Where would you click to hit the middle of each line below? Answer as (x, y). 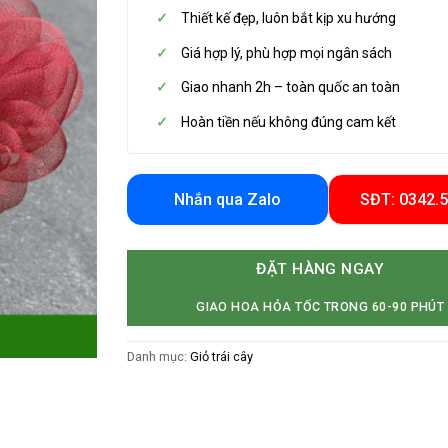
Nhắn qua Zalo (227, 199)
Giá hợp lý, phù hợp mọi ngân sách (287, 52)
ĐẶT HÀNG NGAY (320, 268)
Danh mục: (158, 357)
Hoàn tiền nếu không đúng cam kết (289, 121)
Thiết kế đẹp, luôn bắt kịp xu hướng (289, 18)
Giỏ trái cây (221, 357)
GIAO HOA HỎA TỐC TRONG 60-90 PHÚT (320, 306)
